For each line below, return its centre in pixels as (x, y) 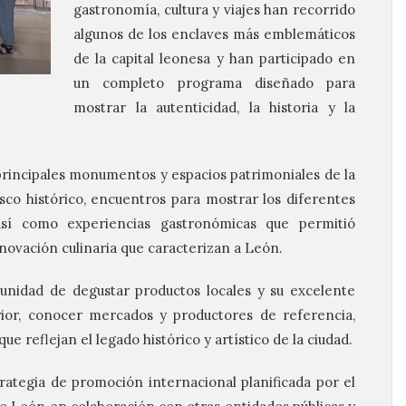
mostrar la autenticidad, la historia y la (214, 107)
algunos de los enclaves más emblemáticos (214, 34)
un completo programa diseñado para (214, 83)
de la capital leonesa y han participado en (214, 58)
